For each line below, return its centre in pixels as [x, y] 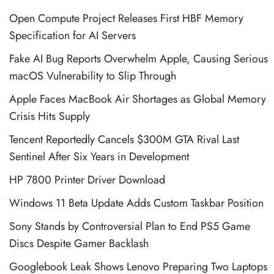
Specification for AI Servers [72, 35]
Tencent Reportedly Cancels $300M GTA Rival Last [124, 139]
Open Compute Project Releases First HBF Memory [126, 18]
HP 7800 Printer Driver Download [87, 180]
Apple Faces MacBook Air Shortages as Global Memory [138, 99]
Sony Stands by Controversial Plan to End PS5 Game [130, 226]
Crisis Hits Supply [50, 116]
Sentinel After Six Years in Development [99, 156]
